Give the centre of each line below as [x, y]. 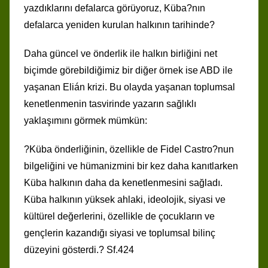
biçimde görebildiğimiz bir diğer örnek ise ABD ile [128, 70]
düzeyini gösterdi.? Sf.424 [79, 249]
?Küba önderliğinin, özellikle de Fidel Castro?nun [129, 149]
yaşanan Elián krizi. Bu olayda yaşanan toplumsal [130, 87]
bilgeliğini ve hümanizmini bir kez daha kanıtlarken [131, 166]
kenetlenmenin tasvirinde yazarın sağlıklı [110, 103]
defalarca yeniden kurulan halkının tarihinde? [119, 25]
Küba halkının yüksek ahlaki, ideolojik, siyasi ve [125, 199]
